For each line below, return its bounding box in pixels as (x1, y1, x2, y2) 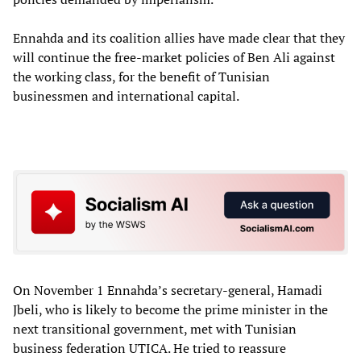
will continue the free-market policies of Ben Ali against (13, 48, 335, 66)
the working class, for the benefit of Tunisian (13, 67, 270, 85)
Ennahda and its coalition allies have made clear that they (13, 28, 345, 47)
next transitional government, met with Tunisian (13, 320, 297, 338)
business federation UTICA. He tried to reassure (13, 339, 286, 358)
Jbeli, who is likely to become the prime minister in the (13, 301, 328, 319)
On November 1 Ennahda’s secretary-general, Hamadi (13, 281, 322, 300)
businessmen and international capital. (13, 86, 239, 105)
